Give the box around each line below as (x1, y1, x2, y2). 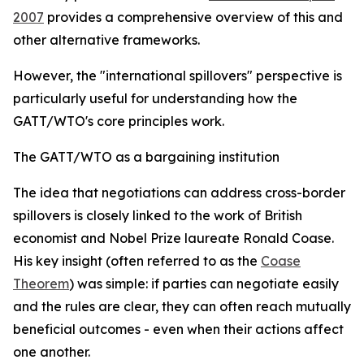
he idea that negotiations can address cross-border (21, 184, 345, 201)
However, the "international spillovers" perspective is (13, 67, 342, 84)
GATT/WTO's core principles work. (13, 113, 227, 129)
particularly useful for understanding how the (13, 90, 297, 106)
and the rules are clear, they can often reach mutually (13, 298, 351, 314)
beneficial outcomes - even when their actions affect (13, 321, 344, 337)
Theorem (13, 275, 69, 292)
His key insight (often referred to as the (13, 253, 261, 269)
